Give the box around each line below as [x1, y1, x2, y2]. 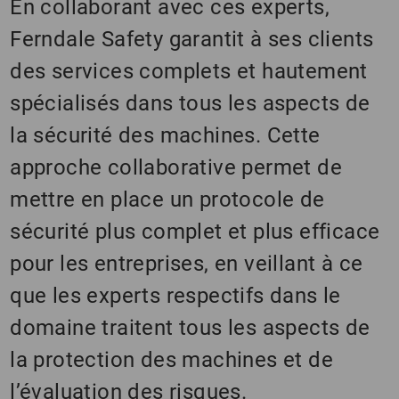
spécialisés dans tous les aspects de [10, 91, 370, 117]
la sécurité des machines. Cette [10, 123, 321, 149]
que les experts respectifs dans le [10, 283, 341, 309]
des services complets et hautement [10, 59, 368, 85]
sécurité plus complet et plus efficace [10, 219, 380, 245]
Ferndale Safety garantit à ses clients [10, 27, 374, 53]
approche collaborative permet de [10, 155, 343, 181]
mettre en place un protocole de [10, 187, 325, 213]
